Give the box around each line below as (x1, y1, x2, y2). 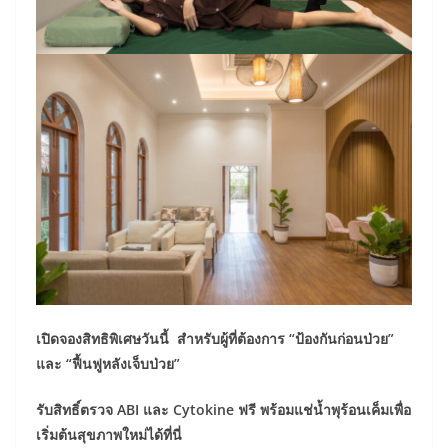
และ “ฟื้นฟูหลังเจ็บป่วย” (36, 353, 180, 373)
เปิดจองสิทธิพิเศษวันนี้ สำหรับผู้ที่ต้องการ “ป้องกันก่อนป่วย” (36, 328, 394, 348)
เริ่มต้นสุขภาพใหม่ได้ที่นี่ (36, 424, 182, 444)
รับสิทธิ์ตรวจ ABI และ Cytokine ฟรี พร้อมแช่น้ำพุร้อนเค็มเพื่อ (36, 399, 411, 419)
